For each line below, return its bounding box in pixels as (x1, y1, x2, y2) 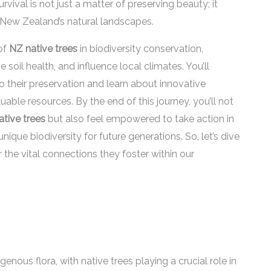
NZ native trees (9, 43, 77, 54)
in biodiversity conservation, (77, 43, 203, 54)
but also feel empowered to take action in (45, 113, 234, 125)
